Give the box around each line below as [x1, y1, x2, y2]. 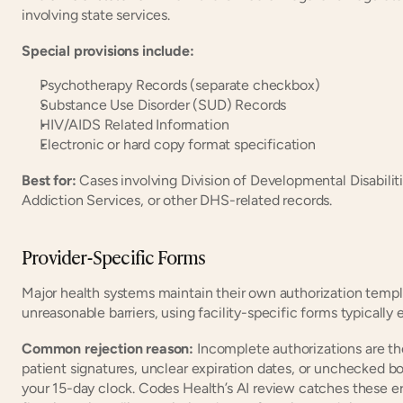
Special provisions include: [22, 41, 194, 59]
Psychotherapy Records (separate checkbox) [40, 76, 320, 94]
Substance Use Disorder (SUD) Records [40, 95, 287, 113]
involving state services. [22, 5, 170, 23]
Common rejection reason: [22, 339, 197, 357]
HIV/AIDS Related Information [40, 115, 229, 133]
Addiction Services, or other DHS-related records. [22, 191, 333, 209]
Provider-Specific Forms [22, 242, 206, 270]
